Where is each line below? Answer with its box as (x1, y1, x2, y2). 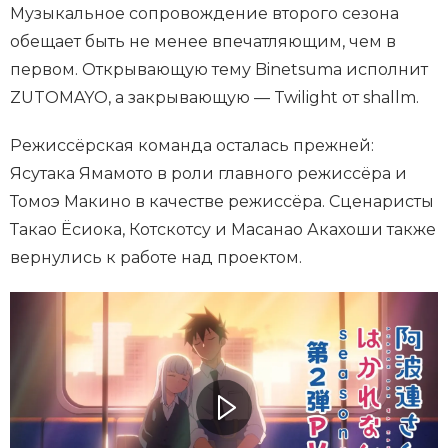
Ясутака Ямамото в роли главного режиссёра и (10, 163, 407, 183)
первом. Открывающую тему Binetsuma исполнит (10, 59, 428, 79)
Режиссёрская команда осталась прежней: (10, 135, 374, 155)
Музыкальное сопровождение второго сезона (10, 3, 399, 23)
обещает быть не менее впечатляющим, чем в (10, 31, 396, 51)
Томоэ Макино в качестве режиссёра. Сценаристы (10, 191, 434, 211)
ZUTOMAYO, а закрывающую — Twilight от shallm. (10, 87, 419, 107)
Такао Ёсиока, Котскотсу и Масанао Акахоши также (10, 219, 436, 239)
